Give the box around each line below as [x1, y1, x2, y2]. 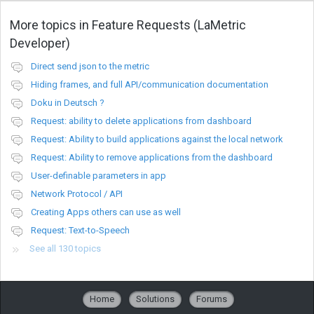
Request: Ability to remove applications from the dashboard [31, 151, 273, 163]
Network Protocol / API [31, 188, 123, 199]
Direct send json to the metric [31, 60, 149, 71]
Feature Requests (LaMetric [92, 17, 246, 32]
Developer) [10, 35, 70, 50]
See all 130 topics [29, 243, 101, 254]
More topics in [10, 17, 92, 32]
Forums [196, 293, 227, 304]
